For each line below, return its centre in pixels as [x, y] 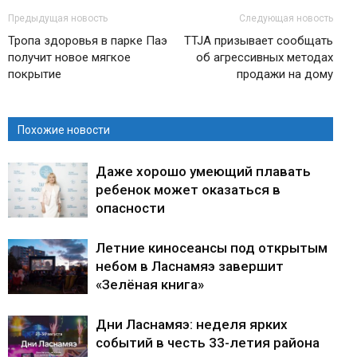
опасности [130, 208]
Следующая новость [286, 19]
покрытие [35, 75]
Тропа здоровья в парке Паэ [88, 41]
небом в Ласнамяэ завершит [190, 267]
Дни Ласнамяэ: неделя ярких [192, 325]
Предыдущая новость [58, 19]
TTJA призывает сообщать [259, 41]
